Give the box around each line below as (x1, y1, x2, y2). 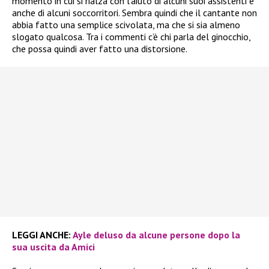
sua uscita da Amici (12, 240, 95, 253)
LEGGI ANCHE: (12, 228, 73, 241)
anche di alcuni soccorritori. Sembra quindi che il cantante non (12, 6, 257, 19)
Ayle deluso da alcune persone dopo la (73, 228, 240, 241)
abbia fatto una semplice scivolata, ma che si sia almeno (12, 18, 240, 31)
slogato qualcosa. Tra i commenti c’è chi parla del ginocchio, (12, 30, 250, 43)
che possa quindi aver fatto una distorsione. (12, 42, 187, 55)
